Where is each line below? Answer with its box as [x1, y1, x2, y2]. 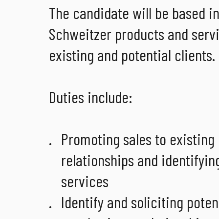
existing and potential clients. [49, 44, 215, 65]
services [61, 171, 109, 191]
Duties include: [49, 87, 132, 107]
